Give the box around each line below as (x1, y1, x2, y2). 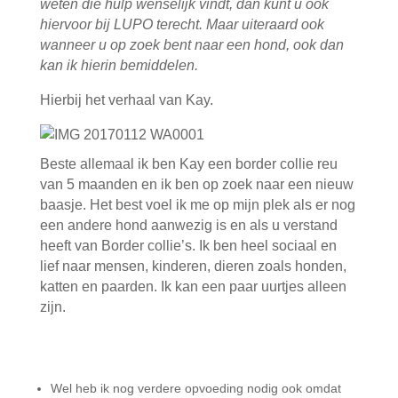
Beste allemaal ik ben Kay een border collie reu (39, 156, 338, 171)
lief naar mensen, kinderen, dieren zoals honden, (39, 259, 346, 274)
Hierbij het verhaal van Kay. (39, 92, 213, 107)
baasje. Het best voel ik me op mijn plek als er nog (39, 197, 355, 212)
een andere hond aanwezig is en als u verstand (39, 218, 338, 233)
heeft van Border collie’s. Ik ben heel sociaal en (39, 238, 337, 253)
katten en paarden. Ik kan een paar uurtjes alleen (39, 279, 346, 294)
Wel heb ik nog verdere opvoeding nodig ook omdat (50, 381, 341, 395)
